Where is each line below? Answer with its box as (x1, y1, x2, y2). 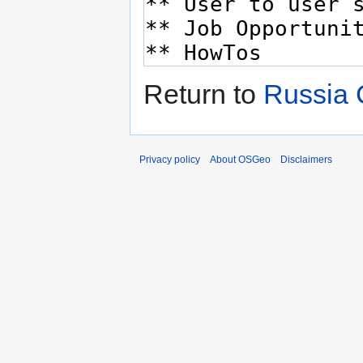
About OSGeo (210, 154, 271, 166)
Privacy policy (139, 154, 200, 166)
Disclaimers (280, 154, 332, 166)
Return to (143, 79, 263, 110)
